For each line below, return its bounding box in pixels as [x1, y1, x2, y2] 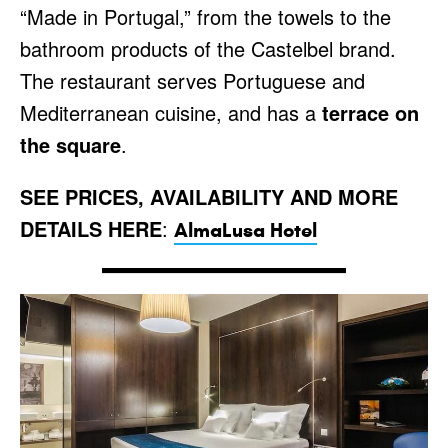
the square [20, 130, 121, 160]
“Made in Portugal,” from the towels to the [20, 2, 391, 32]
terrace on [322, 98, 419, 128]
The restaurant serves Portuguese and [20, 66, 365, 96]
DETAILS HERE [20, 214, 162, 244]
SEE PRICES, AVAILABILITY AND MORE [20, 182, 398, 212]
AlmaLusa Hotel [174, 218, 317, 244]
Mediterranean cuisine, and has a [20, 98, 322, 128]
